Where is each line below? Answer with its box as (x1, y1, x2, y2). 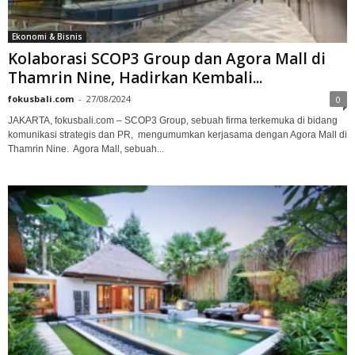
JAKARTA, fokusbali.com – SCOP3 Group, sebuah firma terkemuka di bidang (8, 114, 338, 126)
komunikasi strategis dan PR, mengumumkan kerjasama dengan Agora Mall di (8, 128, 347, 140)
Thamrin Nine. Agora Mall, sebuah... (8, 143, 164, 155)
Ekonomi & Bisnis (12, 30, 82, 42)
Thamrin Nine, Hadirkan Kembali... (8, 67, 262, 88)
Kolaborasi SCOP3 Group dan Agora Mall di (8, 48, 326, 69)
